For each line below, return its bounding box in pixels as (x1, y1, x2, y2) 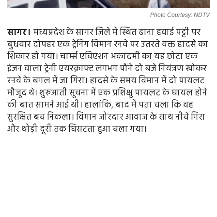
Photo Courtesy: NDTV (150, 12, 210, 19)
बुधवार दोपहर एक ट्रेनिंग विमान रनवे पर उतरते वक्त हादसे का (7, 38, 208, 52)
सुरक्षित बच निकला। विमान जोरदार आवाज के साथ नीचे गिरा (7, 110, 205, 125)
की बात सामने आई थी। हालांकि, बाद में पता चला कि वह (7, 98, 193, 113)
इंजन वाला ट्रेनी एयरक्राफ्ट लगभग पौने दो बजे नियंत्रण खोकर (7, 62, 207, 77)
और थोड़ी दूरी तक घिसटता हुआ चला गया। (7, 123, 147, 137)
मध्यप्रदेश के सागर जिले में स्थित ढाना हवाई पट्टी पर (33, 26, 201, 40)
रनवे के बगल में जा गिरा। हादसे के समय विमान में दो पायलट (7, 74, 204, 89)
